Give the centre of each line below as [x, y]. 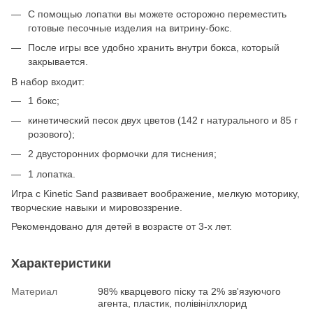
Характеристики [61, 264]
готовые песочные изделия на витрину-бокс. [130, 28]
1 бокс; [44, 100]
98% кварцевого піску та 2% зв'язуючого [189, 292]
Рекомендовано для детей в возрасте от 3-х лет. [122, 227]
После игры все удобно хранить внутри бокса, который [154, 48]
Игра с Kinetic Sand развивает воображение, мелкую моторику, [155, 194]
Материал [34, 292]
